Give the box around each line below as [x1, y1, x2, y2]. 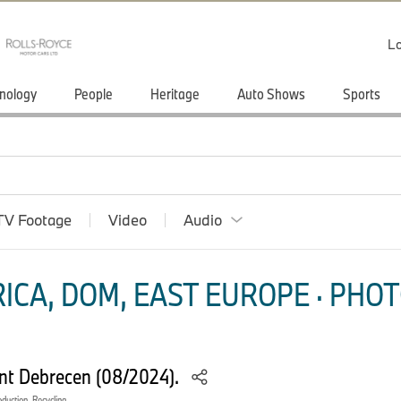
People [74, 84, 113, 103]
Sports [343, 84, 380, 103]
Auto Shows [237, 84, 305, 103]
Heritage [150, 84, 200, 103]
